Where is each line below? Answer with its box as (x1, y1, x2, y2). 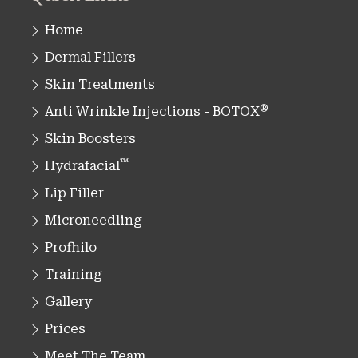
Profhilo (45, 239, 97, 255)
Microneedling (45, 212, 142, 228)
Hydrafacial (45, 157, 120, 173)
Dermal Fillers (45, 49, 136, 65)
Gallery (45, 293, 92, 309)
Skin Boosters (45, 130, 136, 146)
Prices (45, 320, 86, 336)
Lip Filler (45, 185, 104, 201)
